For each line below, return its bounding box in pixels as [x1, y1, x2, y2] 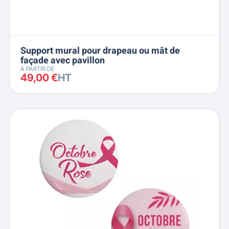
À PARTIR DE [20, 65, 55, 73]
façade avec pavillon [20, 54, 105, 67]
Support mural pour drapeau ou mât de [20, 44, 180, 57]
